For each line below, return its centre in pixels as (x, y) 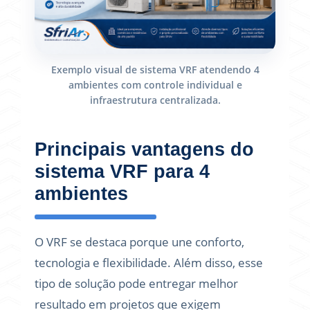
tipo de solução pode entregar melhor (136, 283)
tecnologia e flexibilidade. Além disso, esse (149, 263)
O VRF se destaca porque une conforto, (139, 242)
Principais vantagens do (144, 149)
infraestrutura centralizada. (155, 100)
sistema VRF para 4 (122, 172)
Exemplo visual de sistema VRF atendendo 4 (155, 70)
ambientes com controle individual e (155, 85)
